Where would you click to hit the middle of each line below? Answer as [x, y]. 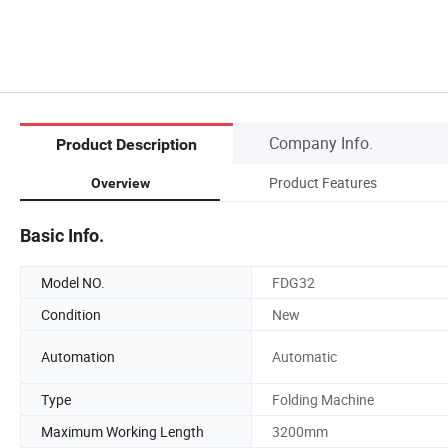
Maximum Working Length [122, 431]
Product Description [126, 145]
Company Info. [321, 142]
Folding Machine [323, 399]
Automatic [304, 357]
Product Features [323, 182]
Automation [78, 357]
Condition [71, 314]
